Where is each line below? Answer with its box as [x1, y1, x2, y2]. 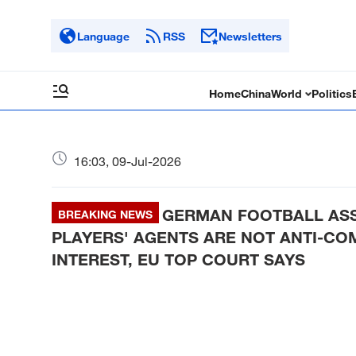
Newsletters [219, 29, 282, 43]
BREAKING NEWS [58, 207, 153, 221]
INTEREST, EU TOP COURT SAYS [52, 250, 305, 269]
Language [77, 29, 130, 43]
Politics [311, 87, 353, 100]
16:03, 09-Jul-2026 [74, 153, 181, 169]
